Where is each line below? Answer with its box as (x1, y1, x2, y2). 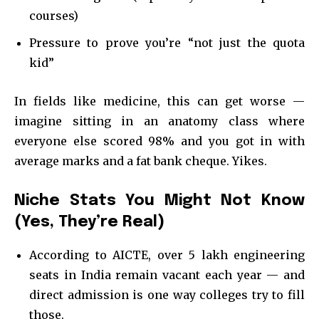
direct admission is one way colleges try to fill (29, 287, 305, 302)
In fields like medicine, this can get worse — (14, 93, 305, 108)
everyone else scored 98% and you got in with (14, 133, 305, 148)
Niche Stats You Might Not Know (14, 192, 305, 209)
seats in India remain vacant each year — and (29, 267, 305, 282)
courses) (29, 8, 78, 23)
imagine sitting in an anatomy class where (14, 113, 305, 128)
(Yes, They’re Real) (14, 214, 164, 230)
